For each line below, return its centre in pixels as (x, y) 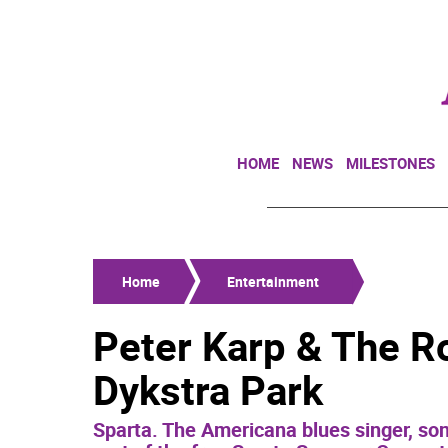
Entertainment (273, 281)
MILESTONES (390, 163)
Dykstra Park (208, 390)
